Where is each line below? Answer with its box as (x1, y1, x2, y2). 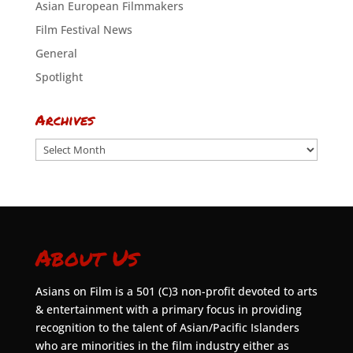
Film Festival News (35, 22, 132, 37)
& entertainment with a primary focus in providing (35, 302, 302, 317)
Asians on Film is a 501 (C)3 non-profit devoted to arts (35, 284, 318, 299)
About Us (35, 241, 138, 273)
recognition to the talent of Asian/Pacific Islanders (35, 320, 299, 335)
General (35, 46, 77, 61)
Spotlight (35, 69, 83, 84)
